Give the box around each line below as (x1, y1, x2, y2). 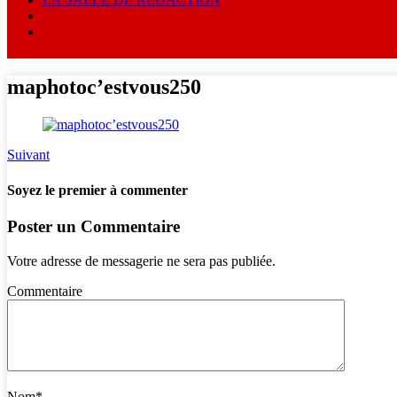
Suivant (7, 147, 50, 163)
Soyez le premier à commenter (7, 182, 188, 198)
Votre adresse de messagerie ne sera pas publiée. (7, 253, 276, 269)
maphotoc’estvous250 (7, 75, 201, 99)
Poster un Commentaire (7, 216, 180, 236)
